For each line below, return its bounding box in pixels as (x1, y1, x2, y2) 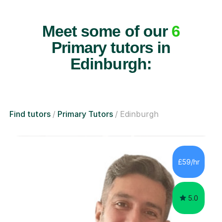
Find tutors (9, 109, 51, 119)
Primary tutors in (51, 39, 171, 57)
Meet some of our (42, 22, 171, 41)
